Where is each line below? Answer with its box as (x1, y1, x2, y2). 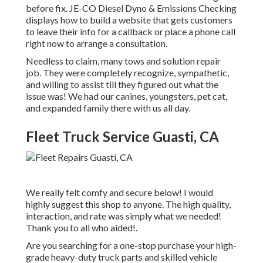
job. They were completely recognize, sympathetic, (26, 67, 229, 79)
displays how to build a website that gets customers (26, 14, 232, 26)
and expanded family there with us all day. (26, 102, 190, 114)
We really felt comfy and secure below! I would (26, 187, 213, 198)
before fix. (26, 2, 69, 14)
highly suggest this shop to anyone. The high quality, (26, 198, 231, 210)
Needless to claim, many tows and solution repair (26, 55, 221, 67)
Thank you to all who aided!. (26, 222, 137, 234)
